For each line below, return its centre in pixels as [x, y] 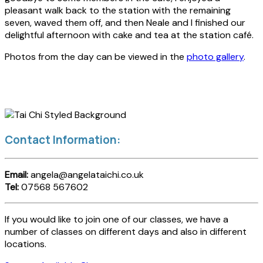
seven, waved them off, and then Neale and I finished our [125, 22]
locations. [26, 244]
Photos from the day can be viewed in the [96, 56]
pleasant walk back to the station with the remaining [118, 10]
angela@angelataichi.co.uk [86, 175]
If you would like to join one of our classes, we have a [117, 220]
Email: [16, 175]
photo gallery [215, 56]
